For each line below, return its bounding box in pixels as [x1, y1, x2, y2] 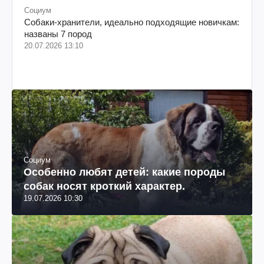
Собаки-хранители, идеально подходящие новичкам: [24, 16, 239, 27]
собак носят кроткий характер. [24, 180, 185, 193]
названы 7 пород [24, 28, 92, 39]
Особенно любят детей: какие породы [24, 166, 225, 179]
